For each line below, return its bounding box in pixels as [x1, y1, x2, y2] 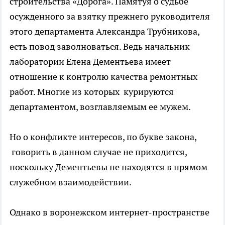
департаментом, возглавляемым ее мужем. [10, 100, 191, 113]
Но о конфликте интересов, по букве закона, [10, 131, 196, 143]
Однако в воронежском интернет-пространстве [10, 206, 209, 218]
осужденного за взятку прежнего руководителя [10, 10, 210, 22]
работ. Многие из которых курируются [10, 85, 174, 97]
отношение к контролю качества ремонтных [10, 70, 197, 82]
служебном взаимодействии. [10, 176, 132, 188]
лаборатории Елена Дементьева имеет [10, 55, 171, 67]
